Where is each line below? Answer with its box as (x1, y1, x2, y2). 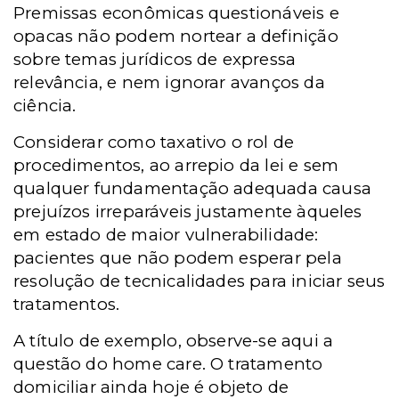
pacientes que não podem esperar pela (13, 247, 342, 268)
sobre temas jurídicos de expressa (13, 48, 297, 69)
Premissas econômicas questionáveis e (13, 2, 339, 23)
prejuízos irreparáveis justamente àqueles (13, 200, 362, 222)
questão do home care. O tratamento (13, 353, 323, 374)
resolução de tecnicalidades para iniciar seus (13, 270, 386, 291)
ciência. (13, 94, 77, 116)
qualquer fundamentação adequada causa (13, 177, 371, 199)
